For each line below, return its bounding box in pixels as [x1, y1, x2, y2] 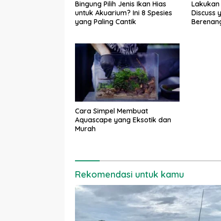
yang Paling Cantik [75, 17, 136, 26]
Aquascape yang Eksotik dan [75, 115, 171, 125]
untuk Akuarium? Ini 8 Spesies [75, 8, 172, 17]
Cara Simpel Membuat [75, 107, 148, 116]
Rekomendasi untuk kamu [75, 169, 184, 181]
